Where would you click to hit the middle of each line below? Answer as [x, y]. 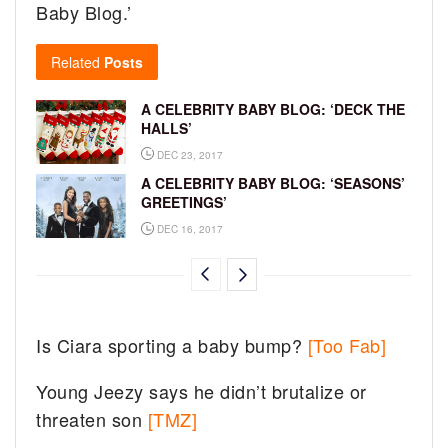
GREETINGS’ [184, 202]
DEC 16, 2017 [188, 229]
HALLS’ [166, 127]
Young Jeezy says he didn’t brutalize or [201, 391]
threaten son [92, 419]
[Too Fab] [347, 345]
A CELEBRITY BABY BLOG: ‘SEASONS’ [273, 183]
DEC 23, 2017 [188, 154]
